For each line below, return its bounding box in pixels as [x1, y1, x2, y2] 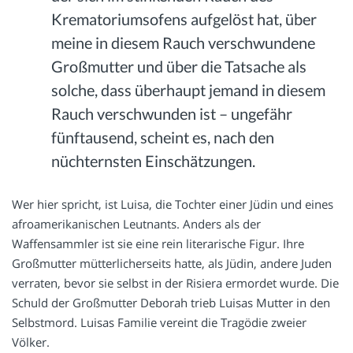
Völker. [12, 333, 50, 350]
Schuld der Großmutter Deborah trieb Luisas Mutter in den [12, 294, 330, 310]
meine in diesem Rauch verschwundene [51, 32, 316, 52]
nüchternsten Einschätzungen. [51, 150, 256, 170]
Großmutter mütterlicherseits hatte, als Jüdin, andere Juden [12, 255, 332, 271]
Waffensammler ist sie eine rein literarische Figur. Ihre [12, 235, 304, 251]
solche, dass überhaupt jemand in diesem [51, 80, 326, 99]
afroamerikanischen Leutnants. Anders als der [12, 215, 261, 232]
